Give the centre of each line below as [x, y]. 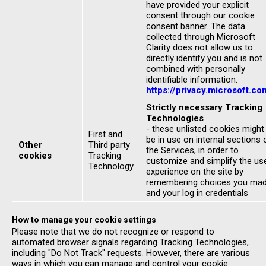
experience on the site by [195, 172]
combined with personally [196, 69]
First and [105, 134]
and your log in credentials [197, 193]
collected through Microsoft [201, 37]
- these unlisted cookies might [205, 129]
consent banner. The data [196, 26]
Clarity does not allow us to [199, 47]
